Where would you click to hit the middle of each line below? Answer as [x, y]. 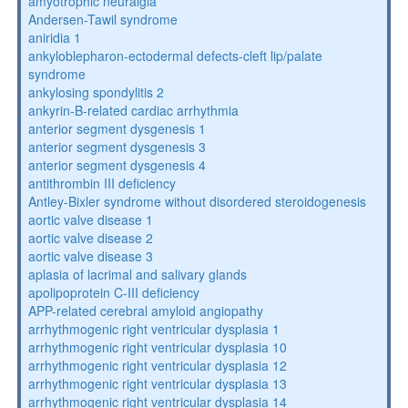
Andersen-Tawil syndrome [102, 19]
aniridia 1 [54, 37]
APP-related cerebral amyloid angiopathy [145, 311]
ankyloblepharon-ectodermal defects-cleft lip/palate [175, 56]
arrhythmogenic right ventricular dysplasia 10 [157, 347]
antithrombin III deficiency [102, 183]
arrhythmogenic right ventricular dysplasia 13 [157, 383]
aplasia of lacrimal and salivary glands [137, 274]
